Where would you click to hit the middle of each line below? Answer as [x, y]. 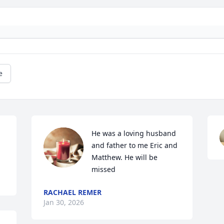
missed [104, 169]
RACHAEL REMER [73, 192]
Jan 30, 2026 [64, 202]
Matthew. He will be [125, 157]
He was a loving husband [134, 133]
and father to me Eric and [135, 145]
